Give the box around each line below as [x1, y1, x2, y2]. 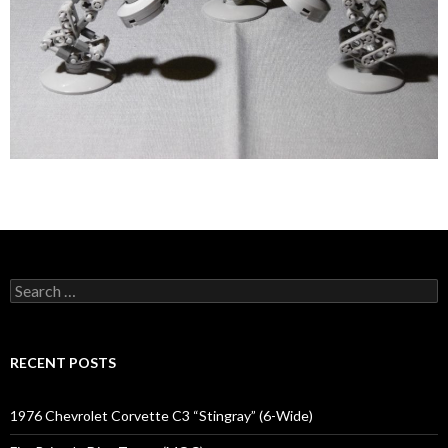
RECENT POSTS [10, 354, 116, 372]
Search [9, 278, 52, 296]
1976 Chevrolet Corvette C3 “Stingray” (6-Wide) [10, 407, 313, 425]
